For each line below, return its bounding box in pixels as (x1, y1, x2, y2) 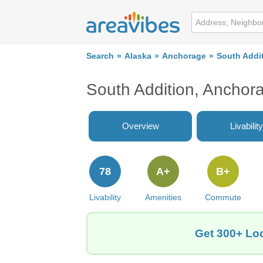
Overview (122, 121, 159, 131)
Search (86, 52, 114, 60)
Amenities (144, 193, 181, 202)
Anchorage (162, 52, 206, 60)
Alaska (124, 52, 151, 60)
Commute (205, 193, 242, 202)
